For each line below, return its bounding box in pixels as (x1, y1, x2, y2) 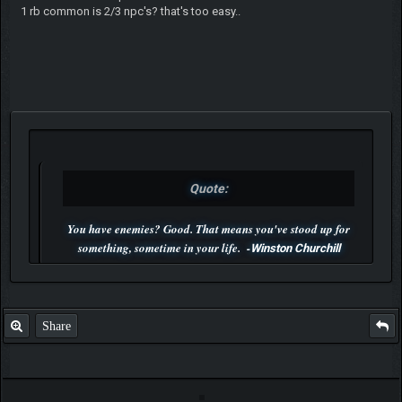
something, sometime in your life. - (77, 240, 250, 257)
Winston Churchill (249, 241, 340, 256)
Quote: (189, 181, 228, 197)
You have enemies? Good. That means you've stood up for (67, 221, 350, 238)
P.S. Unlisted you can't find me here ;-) (103, 290, 299, 303)
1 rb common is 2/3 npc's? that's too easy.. (20, 4, 240, 19)
